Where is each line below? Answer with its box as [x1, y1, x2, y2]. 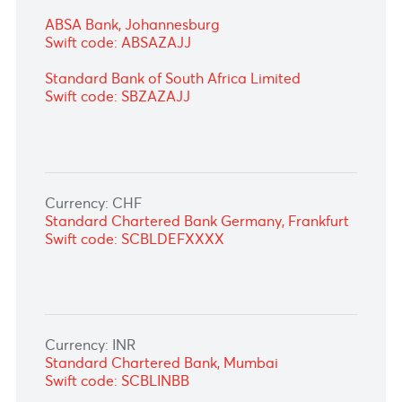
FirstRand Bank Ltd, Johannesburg [49, 91, 303, 111]
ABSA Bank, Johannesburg [49, 151, 244, 171]
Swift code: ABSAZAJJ [49, 170, 213, 191]
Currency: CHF [49, 348, 158, 370]
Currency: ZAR [49, 71, 156, 92]
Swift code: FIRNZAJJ [49, 110, 206, 132]
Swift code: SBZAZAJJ [49, 231, 212, 251]
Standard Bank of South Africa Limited [49, 211, 334, 232]
